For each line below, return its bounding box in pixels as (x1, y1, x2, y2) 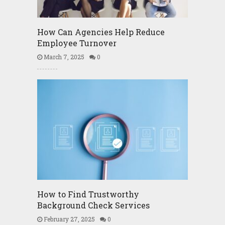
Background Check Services (37, 200, 150, 210)
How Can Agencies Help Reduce (37, 27, 165, 37)
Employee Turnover (37, 38, 117, 48)
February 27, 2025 (42, 215, 95, 223)
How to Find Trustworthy (37, 189, 139, 199)
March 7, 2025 (42, 53, 84, 61)
